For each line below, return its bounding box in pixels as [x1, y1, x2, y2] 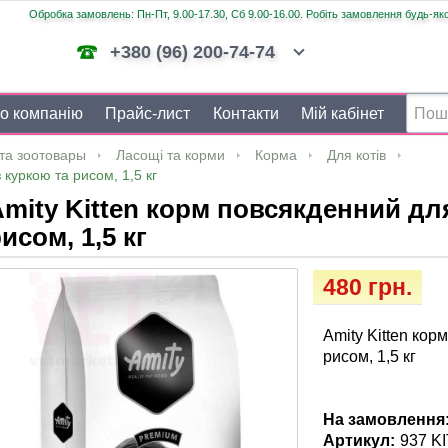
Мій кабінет [300, 105, 384, 122]
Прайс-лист [105, 105, 191, 122]
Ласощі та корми [116, 147, 225, 163]
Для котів [327, 147, 386, 163]
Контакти [212, 105, 279, 122]
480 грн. [323, 274, 413, 300]
